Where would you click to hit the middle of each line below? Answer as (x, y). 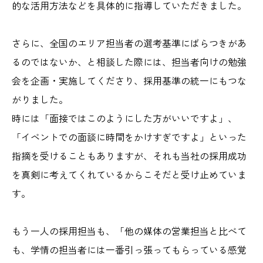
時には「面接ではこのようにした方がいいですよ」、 (124, 118)
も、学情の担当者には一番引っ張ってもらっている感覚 (129, 250)
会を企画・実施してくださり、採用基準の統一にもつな (129, 81)
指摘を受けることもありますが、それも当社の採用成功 (129, 156)
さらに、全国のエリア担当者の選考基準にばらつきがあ (129, 43)
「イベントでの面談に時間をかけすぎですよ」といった (129, 137)
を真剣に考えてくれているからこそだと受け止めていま (129, 175)
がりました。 (40, 100)
